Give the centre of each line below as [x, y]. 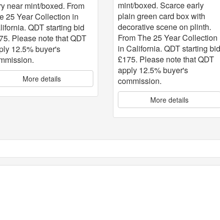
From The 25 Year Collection [168, 38]
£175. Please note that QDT [166, 59]
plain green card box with [162, 16]
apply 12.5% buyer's [153, 70]
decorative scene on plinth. [165, 27]
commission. [140, 81]
